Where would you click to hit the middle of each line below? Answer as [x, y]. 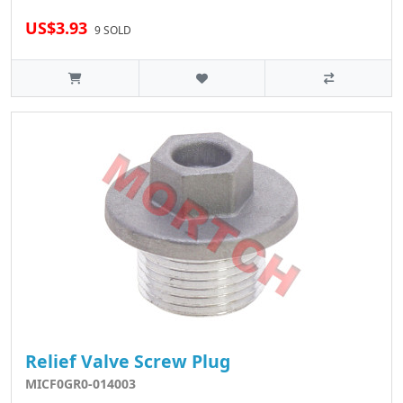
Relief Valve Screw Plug [128, 362]
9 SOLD [113, 31]
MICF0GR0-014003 [81, 384]
